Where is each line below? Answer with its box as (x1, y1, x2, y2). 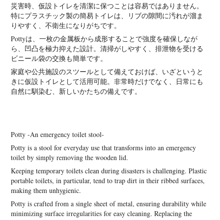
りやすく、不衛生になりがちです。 (11, 20, 121, 30)
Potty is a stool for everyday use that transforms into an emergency (11, 142, 196, 152)
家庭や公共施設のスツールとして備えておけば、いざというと (11, 66, 204, 76)
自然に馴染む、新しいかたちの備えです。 (11, 86, 142, 96)
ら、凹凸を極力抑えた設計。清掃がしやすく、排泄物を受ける (11, 43, 204, 53)
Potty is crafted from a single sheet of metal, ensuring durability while (11, 198, 207, 208)
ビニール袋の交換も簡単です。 (11, 53, 108, 63)
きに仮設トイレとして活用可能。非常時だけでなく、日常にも (11, 76, 204, 86)
